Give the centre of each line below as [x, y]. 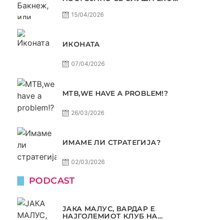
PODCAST [52, 181]
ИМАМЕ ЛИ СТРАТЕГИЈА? [111, 142]
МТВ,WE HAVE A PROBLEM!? [115, 93]
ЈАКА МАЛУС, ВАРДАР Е [109, 209]
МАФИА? [80, 6]
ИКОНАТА [81, 44]
